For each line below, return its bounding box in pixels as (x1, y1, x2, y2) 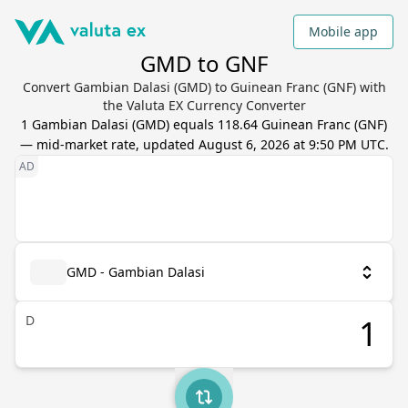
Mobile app (309, 23, 378, 40)
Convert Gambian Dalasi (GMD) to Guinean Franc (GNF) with (22, 78, 386, 96)
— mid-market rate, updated (19, 136, 199, 153)
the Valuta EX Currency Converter (102, 97, 306, 114)
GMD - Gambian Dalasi (66, 263, 205, 280)
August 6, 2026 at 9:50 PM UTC (198, 136, 385, 153)
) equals (166, 116, 218, 133)
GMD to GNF (140, 48, 268, 78)
